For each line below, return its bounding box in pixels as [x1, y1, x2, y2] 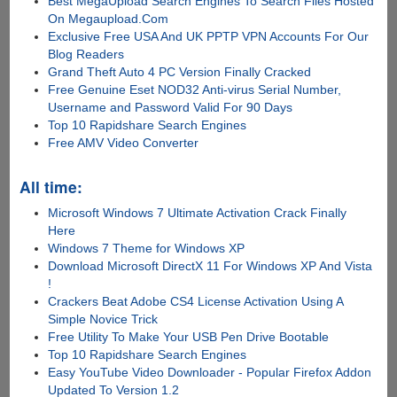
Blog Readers [48, 47, 125, 62]
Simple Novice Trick [48, 312, 159, 327]
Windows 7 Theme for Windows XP [48, 241, 245, 256]
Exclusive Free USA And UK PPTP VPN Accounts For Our [48, 29, 370, 44]
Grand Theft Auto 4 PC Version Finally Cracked [48, 65, 312, 80]
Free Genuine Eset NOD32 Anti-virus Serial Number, [48, 82, 342, 97]
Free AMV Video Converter [48, 136, 199, 151]
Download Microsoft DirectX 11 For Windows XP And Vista [48, 259, 373, 274]
